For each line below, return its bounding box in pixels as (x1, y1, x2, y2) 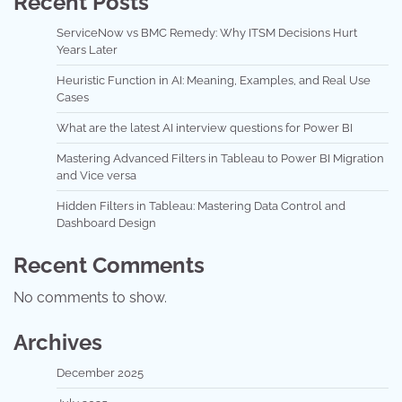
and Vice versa (57, 168, 136, 182)
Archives (13, 328, 102, 355)
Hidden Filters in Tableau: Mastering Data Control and (57, 198, 345, 213)
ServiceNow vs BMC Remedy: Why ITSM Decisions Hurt (57, 25, 357, 39)
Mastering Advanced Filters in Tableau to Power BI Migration (57, 151, 384, 165)
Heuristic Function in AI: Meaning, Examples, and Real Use (57, 73, 371, 87)
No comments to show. (13, 288, 167, 306)
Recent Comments (13, 251, 205, 278)
